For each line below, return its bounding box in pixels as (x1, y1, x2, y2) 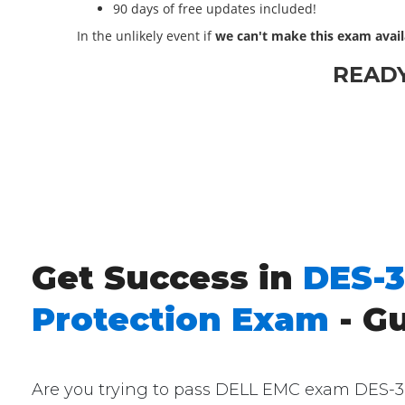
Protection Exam (32, 299, 330, 339)
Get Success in (32, 258, 304, 297)
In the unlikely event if (77, 27, 216, 44)
